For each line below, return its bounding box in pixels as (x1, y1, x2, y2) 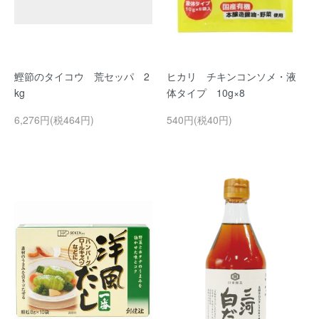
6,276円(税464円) (14, 113, 94, 127)
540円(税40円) (167, 113, 232, 127)
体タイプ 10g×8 (167, 85, 245, 100)
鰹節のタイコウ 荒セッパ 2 (14, 69, 150, 84)
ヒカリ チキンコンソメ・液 (167, 69, 296, 84)
